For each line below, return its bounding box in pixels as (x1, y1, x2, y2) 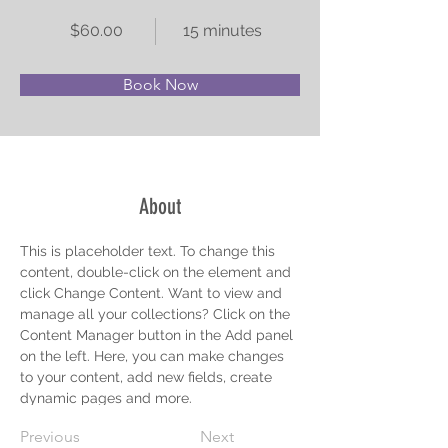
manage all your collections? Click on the (20, 306, 294, 322)
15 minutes (183, 21, 262, 40)
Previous (20, 427, 80, 446)
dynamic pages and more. (20, 390, 192, 406)
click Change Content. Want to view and (20, 285, 286, 301)
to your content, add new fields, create (20, 369, 276, 385)
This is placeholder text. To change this (20, 243, 279, 259)
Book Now (122, 75, 198, 94)
